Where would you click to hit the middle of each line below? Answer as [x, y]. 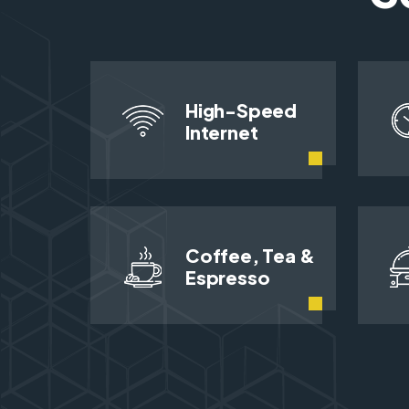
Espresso [228, 278]
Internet [222, 131]
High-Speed [241, 110]
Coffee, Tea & [250, 256]
